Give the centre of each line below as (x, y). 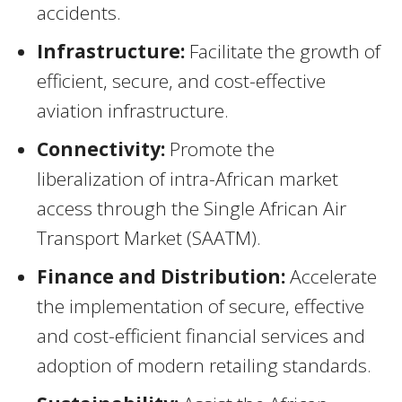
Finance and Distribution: (161, 277)
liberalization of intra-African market (188, 179)
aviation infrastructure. (133, 111)
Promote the (220, 149)
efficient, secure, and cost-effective (181, 81)
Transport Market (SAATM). (149, 238)
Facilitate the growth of (283, 52)
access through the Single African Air (192, 209)
